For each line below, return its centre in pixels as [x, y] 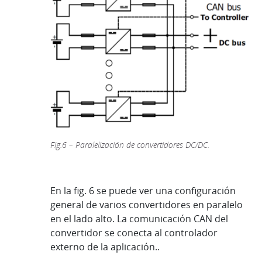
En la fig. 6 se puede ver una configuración [143, 190]
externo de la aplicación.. [105, 247]
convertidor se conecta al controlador [134, 232]
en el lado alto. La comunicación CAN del [139, 218]
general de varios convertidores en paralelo [146, 204]
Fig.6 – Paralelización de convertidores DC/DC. [130, 144]
